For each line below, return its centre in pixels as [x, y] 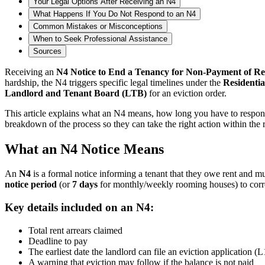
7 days [85, 185]
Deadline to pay [58, 241]
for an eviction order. [187, 93]
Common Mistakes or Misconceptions [98, 26]
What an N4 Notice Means [84, 149]
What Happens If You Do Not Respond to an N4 [114, 14]
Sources [47, 51]
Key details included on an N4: [79, 208]
